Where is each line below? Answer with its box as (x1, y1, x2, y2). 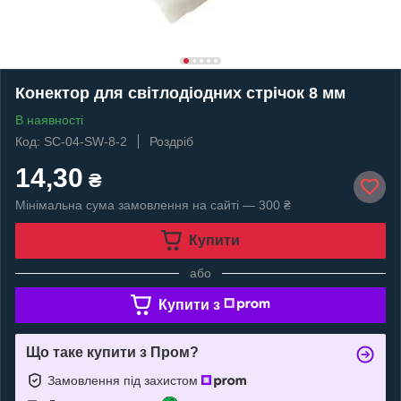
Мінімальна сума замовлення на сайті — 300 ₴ (15, 197, 291, 212)
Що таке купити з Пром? (26, 344, 199, 360)
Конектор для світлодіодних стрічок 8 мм (15, 83, 346, 102)
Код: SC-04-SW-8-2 (15, 133, 127, 149)
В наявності (15, 112, 83, 127)
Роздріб (149, 133, 193, 149)
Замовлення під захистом (47, 372, 201, 388)
